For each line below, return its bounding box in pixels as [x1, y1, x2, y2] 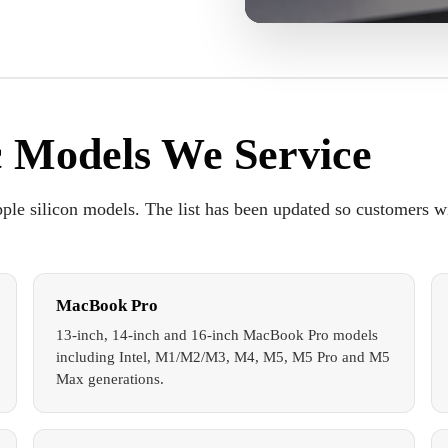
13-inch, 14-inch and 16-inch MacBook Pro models [55, 326, 378, 343]
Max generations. [55, 370, 164, 387]
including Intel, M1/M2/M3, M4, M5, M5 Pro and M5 [55, 348, 390, 365]
